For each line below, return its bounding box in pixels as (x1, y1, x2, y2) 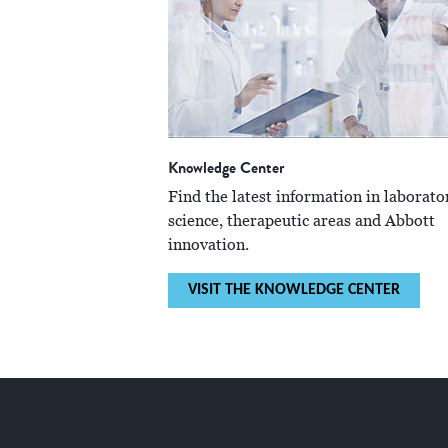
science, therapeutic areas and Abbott (168, 211, 435, 232)
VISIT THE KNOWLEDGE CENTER (188, 282, 400, 299)
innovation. (168, 235, 249, 256)
